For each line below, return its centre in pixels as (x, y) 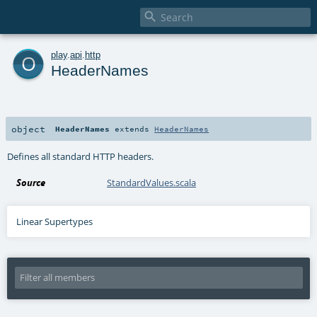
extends (132, 128)
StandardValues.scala (152, 182)
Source (31, 182)
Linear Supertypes (55, 221)
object (28, 128)
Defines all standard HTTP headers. (81, 156)
